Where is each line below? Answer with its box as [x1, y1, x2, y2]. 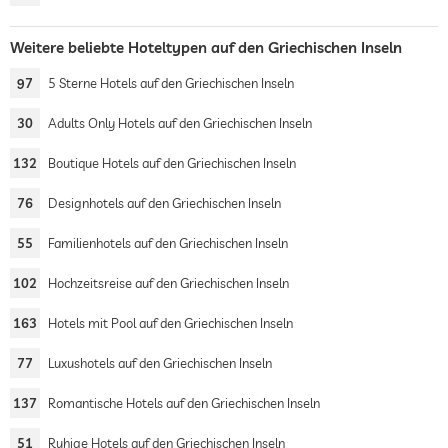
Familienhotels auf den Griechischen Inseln [48, 235, 288, 251]
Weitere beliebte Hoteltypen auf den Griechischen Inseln [10, 38, 402, 57]
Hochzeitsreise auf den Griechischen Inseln [48, 275, 289, 291]
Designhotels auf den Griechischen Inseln [48, 195, 281, 211]
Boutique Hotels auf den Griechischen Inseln [48, 155, 296, 171]
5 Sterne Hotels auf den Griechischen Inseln [48, 75, 294, 91]
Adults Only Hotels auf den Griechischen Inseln [48, 115, 312, 131]
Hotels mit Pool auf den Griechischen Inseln [48, 315, 293, 331]
